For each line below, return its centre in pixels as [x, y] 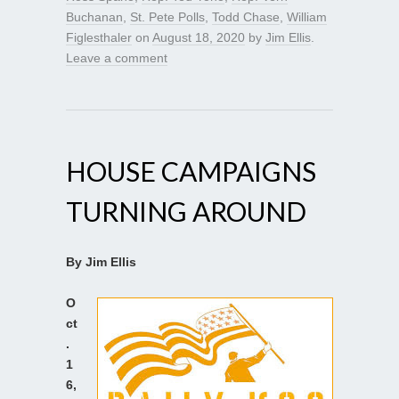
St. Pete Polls [167, 16]
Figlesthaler [99, 37]
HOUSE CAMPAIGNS [191, 171]
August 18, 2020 [199, 37]
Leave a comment [117, 57]
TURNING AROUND [186, 211]
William [307, 16]
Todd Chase [246, 16]
